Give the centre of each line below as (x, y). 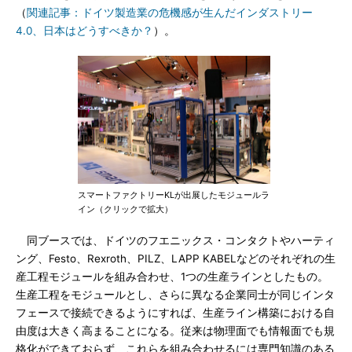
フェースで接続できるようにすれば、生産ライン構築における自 (175, 313)
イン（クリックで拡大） (125, 209)
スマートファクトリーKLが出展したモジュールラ (174, 195)
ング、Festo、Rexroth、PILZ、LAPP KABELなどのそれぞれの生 (176, 258)
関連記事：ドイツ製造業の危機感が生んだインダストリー (170, 13)
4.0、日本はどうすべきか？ (84, 31)
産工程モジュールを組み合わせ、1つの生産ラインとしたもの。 (172, 277)
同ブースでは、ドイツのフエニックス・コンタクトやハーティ (175, 240)
